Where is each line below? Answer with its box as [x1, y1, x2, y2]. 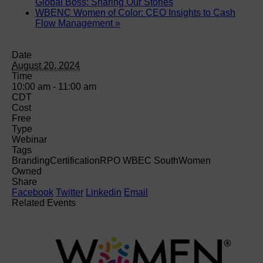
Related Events [12, 197, 76, 208]
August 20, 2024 [12, 60, 80, 70]
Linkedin [86, 187, 122, 197]
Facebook [12, 187, 53, 197]
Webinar [12, 134, 47, 144]
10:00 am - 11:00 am [12, 81, 96, 92]
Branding [12, 155, 50, 166]
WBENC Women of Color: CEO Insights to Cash [35, 7, 235, 18]
